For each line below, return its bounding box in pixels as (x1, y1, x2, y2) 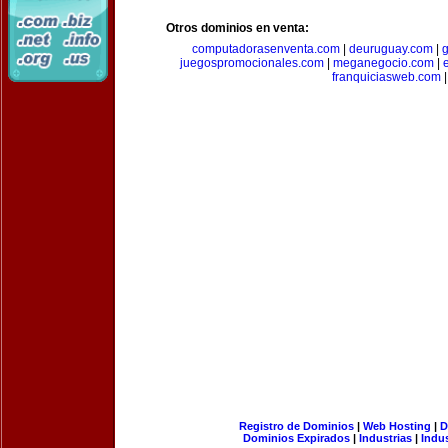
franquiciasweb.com (331, 70, 441, 84)
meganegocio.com (333, 56, 434, 70)
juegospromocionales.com (180, 56, 324, 70)
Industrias (359, 432, 412, 444)
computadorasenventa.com (191, 42, 340, 56)
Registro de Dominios (238, 420, 354, 432)
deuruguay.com (348, 42, 433, 56)
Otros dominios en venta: (166, 21, 309, 35)
